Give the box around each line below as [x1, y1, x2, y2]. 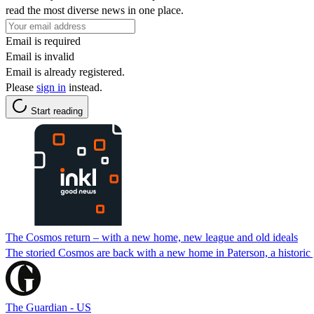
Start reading [31, 105, 83, 116]
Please [6, 81, 36, 93]
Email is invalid [6, 50, 74, 62]
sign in [36, 81, 66, 93]
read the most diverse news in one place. [6, 4, 184, 16]
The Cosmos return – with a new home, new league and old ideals [6, 231, 298, 243]
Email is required [6, 34, 81, 47]
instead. [66, 81, 102, 93]
